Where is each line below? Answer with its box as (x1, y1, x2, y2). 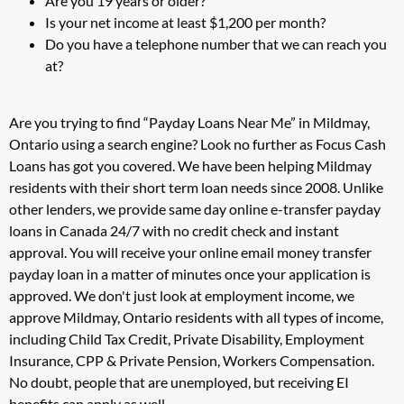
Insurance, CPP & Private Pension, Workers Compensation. (9, 351, 374, 369)
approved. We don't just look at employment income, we (9, 286, 354, 304)
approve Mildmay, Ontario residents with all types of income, (9, 308, 383, 326)
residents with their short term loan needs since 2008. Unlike (9, 178, 383, 196)
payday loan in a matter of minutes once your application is (9, 264, 371, 282)
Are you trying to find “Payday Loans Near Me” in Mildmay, (9, 113, 370, 131)
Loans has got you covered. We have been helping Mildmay (9, 156, 372, 174)
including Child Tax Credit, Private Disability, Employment (9, 329, 364, 347)
